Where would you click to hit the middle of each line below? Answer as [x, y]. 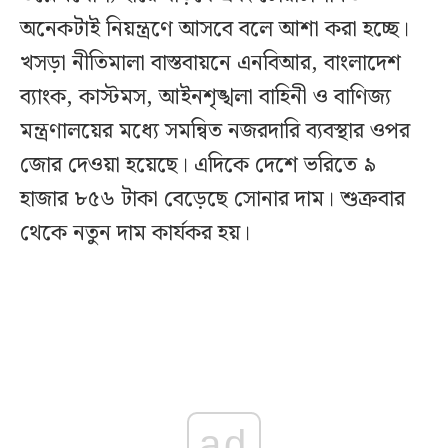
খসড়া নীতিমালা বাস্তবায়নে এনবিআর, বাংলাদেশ [210, 64]
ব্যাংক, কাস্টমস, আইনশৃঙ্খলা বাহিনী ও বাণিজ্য [205, 98]
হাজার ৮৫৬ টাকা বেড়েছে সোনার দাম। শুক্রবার [212, 200]
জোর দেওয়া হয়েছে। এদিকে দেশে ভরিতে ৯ [198, 166]
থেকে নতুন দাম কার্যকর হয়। [138, 234]
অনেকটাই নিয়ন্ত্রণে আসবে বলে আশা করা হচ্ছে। [214, 30]
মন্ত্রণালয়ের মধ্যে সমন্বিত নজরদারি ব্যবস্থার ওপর [215, 132]
